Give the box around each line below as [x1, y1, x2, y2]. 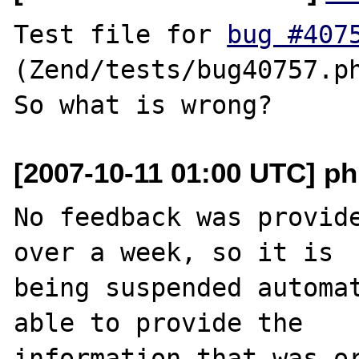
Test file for [14, 19, 228, 49]
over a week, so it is [14, 237, 334, 267]
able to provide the [14, 308, 304, 337]
